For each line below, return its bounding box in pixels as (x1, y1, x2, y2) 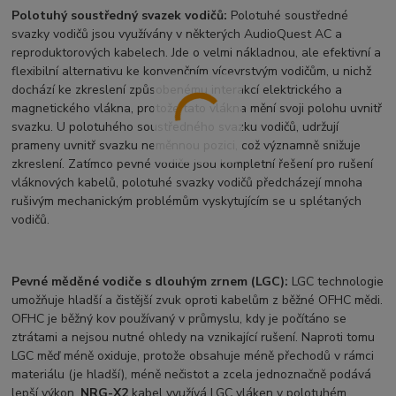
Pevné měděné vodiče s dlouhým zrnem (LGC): (11, 273, 289, 291)
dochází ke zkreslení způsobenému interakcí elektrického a (11, 81, 343, 99)
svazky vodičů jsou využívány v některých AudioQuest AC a (11, 26, 343, 43)
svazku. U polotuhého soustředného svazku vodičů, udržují (11, 118, 339, 136)
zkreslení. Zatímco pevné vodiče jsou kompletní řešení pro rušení (11, 156, 374, 173)
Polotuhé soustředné (231, 7, 349, 25)
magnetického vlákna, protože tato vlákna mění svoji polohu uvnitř (11, 100, 383, 118)
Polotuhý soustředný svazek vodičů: (11, 7, 232, 25)
